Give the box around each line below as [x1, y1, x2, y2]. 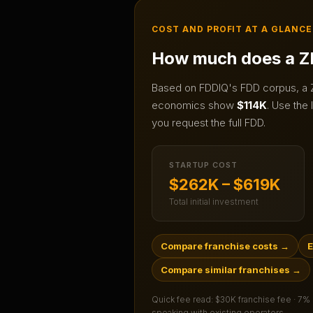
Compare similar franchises [161, 264, 290, 276]
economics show [152, 99, 237, 112]
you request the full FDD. [152, 116, 265, 130]
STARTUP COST [169, 160, 238, 170]
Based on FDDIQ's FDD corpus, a [152, 81, 310, 95]
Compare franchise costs [161, 240, 278, 252]
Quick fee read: [152, 294, 215, 305]
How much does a [152, 48, 299, 69]
